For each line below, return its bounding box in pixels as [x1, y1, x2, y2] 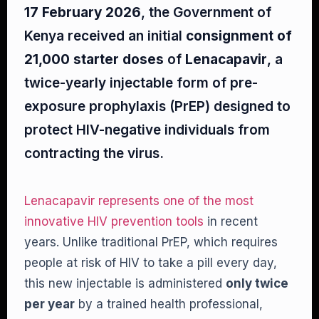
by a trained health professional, [75, 297, 263, 311]
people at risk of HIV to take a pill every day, [24, 256, 277, 270]
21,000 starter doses [24, 51, 164, 68]
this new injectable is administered [24, 276, 226, 291]
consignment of [186, 28, 292, 44]
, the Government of [141, 4, 271, 21]
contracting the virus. [24, 145, 164, 162]
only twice [226, 276, 288, 291]
